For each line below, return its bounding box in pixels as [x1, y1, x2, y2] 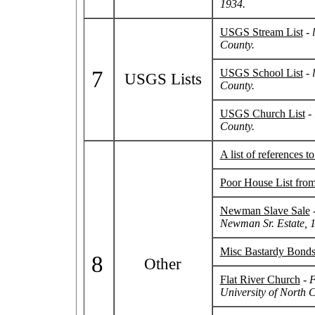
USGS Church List [219, 108, 305, 120]
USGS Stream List [219, 26, 303, 39]
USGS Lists [124, 70, 202, 89]
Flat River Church [219, 274, 300, 286]
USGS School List [219, 67, 303, 79]
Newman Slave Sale [219, 205, 310, 217]
